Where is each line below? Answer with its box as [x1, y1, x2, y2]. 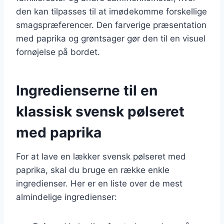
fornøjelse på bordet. [16, 46, 100, 57]
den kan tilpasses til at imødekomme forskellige [16, 6, 207, 16]
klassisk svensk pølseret [16, 102, 184, 120]
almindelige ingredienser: [16, 191, 117, 202]
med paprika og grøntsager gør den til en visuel [16, 33, 205, 43]
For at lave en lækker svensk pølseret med [16, 151, 186, 161]
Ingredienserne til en [16, 81, 157, 99]
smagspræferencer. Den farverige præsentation [16, 19, 206, 30]
